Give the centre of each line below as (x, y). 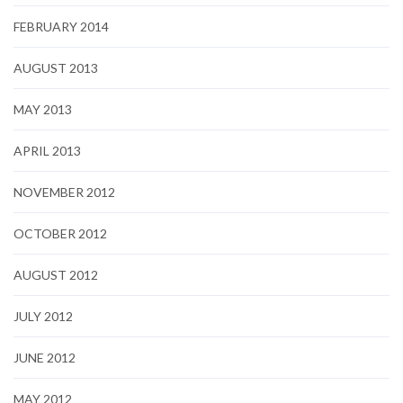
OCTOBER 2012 (60, 233)
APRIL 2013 (47, 150)
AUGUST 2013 (56, 67)
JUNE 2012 (45, 357)
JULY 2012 (43, 316)
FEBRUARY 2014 (61, 26)
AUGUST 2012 (56, 274)
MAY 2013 (43, 109)
